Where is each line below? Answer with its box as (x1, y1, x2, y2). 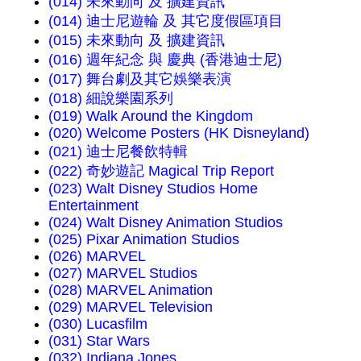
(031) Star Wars (48, 332, 150, 349)
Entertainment (48, 197, 139, 214)
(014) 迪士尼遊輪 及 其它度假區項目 (48, 12, 283, 29)
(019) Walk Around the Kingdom (48, 107, 253, 124)
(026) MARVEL (48, 247, 146, 264)
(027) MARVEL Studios (48, 264, 197, 281)
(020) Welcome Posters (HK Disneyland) (48, 124, 309, 141)
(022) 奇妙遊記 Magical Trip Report (48, 162, 274, 179)
